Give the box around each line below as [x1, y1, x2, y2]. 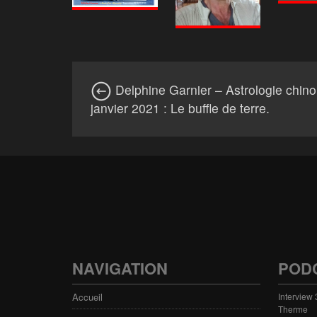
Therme [278, 302, 309, 315]
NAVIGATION [72, 256, 168, 279]
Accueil [72, 289, 103, 304]
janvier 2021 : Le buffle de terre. [91, 98, 270, 117]
